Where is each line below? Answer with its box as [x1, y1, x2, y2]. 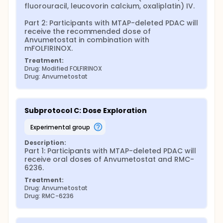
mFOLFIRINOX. [24, 43, 73, 53]
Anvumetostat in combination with [24, 35, 150, 45]
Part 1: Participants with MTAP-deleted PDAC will [24, 146, 196, 156]
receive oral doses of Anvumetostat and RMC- [24, 154, 194, 164]
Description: [24, 138, 66, 147]
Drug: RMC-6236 [24, 192, 74, 200]
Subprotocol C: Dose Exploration [24, 106, 147, 115]
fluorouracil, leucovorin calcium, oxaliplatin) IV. [24, 1, 195, 11]
